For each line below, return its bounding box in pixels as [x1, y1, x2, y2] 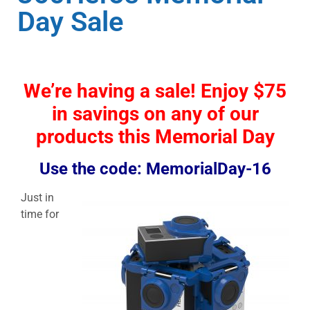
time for [21, 207, 59, 221]
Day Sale [17, 5, 124, 38]
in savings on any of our [51, 102, 259, 125]
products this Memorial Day [35, 125, 275, 148]
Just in [21, 190, 54, 204]
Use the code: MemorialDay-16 [39, 158, 271, 179]
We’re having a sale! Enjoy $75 [24, 79, 286, 102]
